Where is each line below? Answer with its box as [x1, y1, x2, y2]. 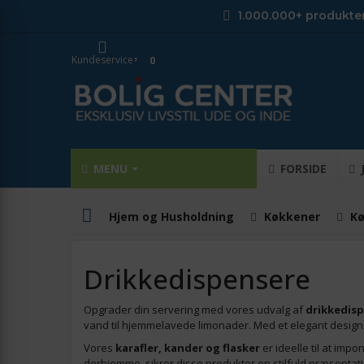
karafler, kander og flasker [115, 340, 260, 355]
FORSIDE [277, 161, 327, 176]
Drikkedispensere [84, 261, 310, 297]
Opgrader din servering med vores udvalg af [84, 302, 305, 317]
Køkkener [264, 209, 320, 224]
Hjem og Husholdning [109, 209, 234, 224]
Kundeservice [71, 53, 133, 67]
